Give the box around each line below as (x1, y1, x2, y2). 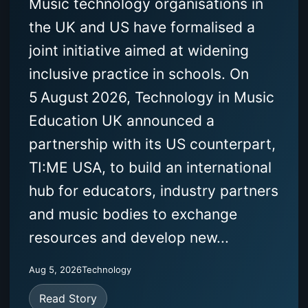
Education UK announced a (29, 112, 214, 130)
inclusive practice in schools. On (29, 65, 249, 83)
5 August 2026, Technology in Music (29, 89, 274, 107)
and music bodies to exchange (29, 206, 237, 223)
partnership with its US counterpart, (29, 135, 276, 153)
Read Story (39, 291, 97, 306)
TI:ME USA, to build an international (29, 159, 272, 177)
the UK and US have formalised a (29, 19, 255, 36)
